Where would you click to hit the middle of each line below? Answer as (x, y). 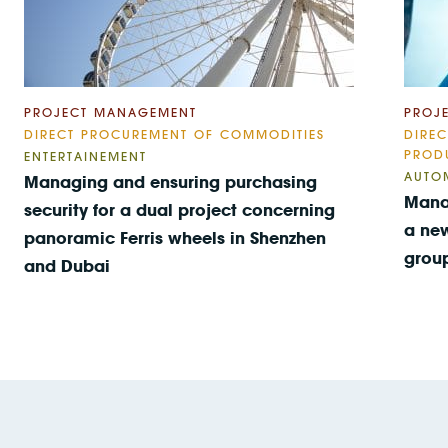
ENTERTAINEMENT (85, 156)
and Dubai (67, 265)
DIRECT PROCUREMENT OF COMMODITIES (174, 134)
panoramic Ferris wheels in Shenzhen (175, 237)
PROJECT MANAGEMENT (110, 112)
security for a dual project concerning (179, 209)
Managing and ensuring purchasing (170, 181)
